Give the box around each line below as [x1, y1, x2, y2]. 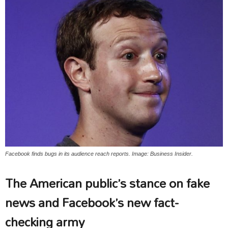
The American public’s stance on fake [5, 170, 210, 196]
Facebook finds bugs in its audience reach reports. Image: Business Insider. [5, 151, 193, 157]
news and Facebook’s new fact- [5, 190, 179, 216]
